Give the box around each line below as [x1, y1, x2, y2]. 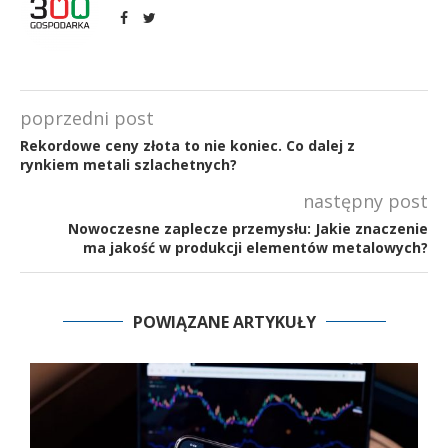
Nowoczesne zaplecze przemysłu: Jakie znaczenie [68, 218, 428, 238]
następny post [303, 188, 428, 213]
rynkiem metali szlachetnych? [20, 154, 237, 174]
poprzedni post [20, 105, 154, 130]
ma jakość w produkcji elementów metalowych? [83, 237, 428, 257]
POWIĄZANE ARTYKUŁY [132, 310, 316, 333]
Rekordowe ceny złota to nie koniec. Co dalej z [20, 135, 355, 155]
